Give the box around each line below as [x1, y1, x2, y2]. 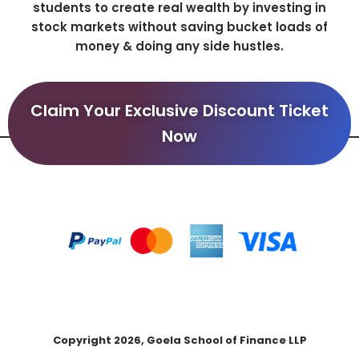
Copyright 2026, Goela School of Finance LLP [52, 333, 307, 349]
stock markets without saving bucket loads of [31, 18, 328, 35]
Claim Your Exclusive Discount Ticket [30, 99, 329, 123]
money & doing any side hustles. [75, 37, 284, 54]
